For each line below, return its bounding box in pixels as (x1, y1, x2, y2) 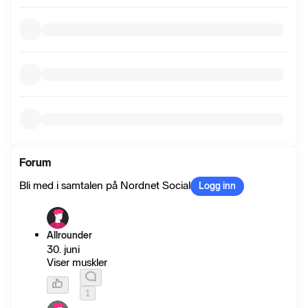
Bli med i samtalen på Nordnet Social (19, 179, 190, 192)
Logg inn (199, 180, 236, 192)
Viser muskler (47, 256, 107, 269)
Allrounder (47, 230, 92, 242)
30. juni (47, 243, 80, 256)
